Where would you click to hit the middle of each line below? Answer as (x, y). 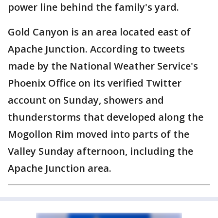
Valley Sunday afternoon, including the (100, 151)
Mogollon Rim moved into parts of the (99, 134)
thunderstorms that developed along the (106, 117)
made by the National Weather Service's (103, 66)
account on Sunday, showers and (86, 100)
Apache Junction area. (60, 168)
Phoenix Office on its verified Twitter (95, 83)
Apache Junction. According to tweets (96, 49)
